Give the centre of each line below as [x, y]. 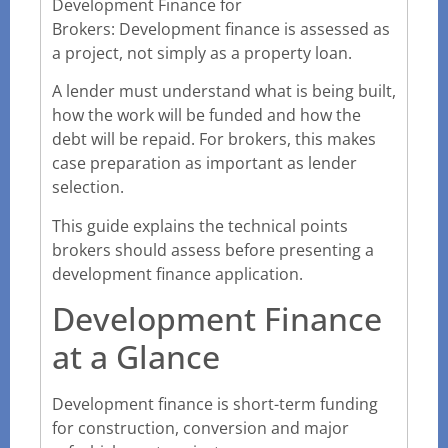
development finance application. [177, 273]
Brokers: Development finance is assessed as [221, 29]
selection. [88, 187]
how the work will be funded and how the [206, 115]
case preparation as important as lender [204, 163]
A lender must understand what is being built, [224, 91]
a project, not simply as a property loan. [202, 53]
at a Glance [136, 357]
